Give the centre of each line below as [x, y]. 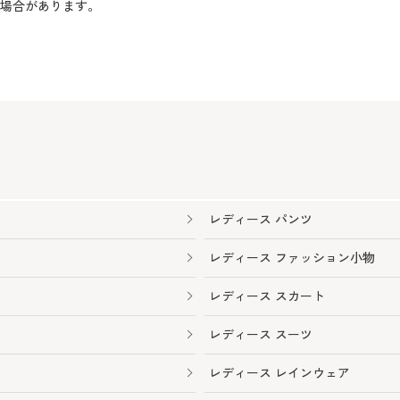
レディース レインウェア [279, 373]
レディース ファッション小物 [292, 258]
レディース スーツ [261, 335]
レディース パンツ [261, 220]
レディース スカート [267, 296]
